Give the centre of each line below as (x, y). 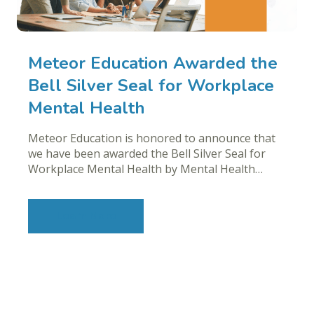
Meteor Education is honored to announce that (152, 138)
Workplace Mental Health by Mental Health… (145, 169)
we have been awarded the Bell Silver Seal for (147, 153)
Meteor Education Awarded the (153, 63)
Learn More (86, 216)
